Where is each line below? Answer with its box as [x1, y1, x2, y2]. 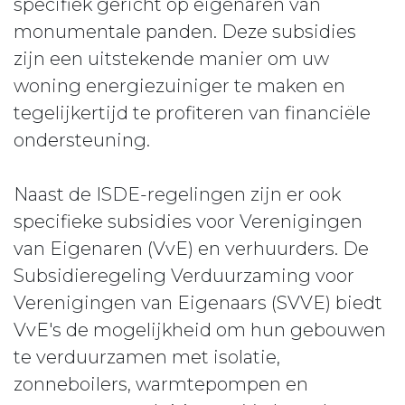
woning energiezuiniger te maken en [14, 75, 345, 97]
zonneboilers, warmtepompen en [14, 373, 308, 395]
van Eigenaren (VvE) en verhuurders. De [14, 238, 369, 259]
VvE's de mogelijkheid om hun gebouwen [14, 319, 386, 341]
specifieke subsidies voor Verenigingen [14, 211, 363, 232]
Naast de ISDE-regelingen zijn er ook [14, 184, 341, 205]
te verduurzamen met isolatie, [14, 346, 280, 368]
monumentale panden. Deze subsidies [14, 21, 356, 42]
